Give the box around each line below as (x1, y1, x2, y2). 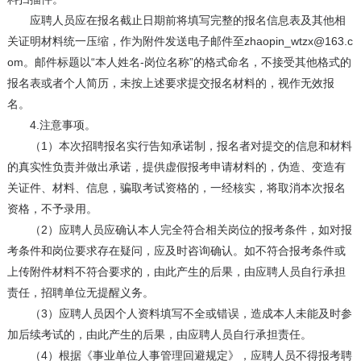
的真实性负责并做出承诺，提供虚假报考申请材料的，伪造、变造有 (6, 160, 346, 174)
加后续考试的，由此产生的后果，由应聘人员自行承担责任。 (6, 328, 312, 342)
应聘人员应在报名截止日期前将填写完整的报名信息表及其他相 (6, 14, 346, 27)
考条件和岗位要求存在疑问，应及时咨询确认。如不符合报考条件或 (6, 244, 346, 258)
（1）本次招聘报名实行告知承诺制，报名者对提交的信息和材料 (6, 139, 352, 153)
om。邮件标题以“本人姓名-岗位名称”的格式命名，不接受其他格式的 (6, 56, 351, 69)
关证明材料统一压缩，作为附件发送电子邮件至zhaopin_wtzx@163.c (6, 35, 353, 48)
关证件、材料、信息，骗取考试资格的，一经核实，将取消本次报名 (6, 181, 346, 195)
